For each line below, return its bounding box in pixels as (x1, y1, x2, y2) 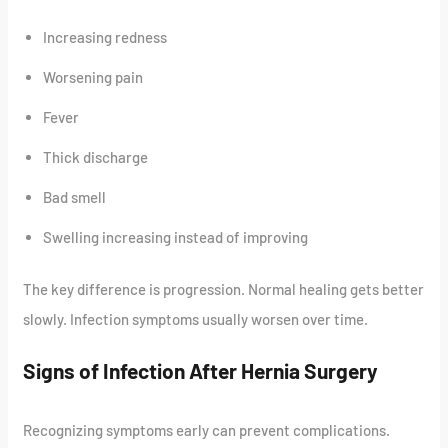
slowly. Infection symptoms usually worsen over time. (23, 310, 369, 329)
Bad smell (43, 187, 107, 206)
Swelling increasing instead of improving (43, 227, 309, 246)
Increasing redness (43, 27, 168, 46)
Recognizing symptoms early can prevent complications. (23, 420, 391, 439)
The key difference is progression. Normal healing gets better (23, 280, 425, 299)
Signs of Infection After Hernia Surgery (23, 358, 379, 384)
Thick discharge (43, 147, 149, 166)
